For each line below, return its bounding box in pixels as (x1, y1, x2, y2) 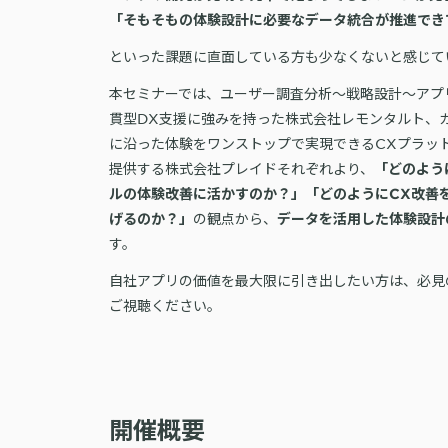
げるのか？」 (109, 209, 194, 227)
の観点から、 (193, 208, 278, 227)
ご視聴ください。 (109, 295, 222, 314)
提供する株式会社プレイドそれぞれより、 (109, 158, 375, 177)
